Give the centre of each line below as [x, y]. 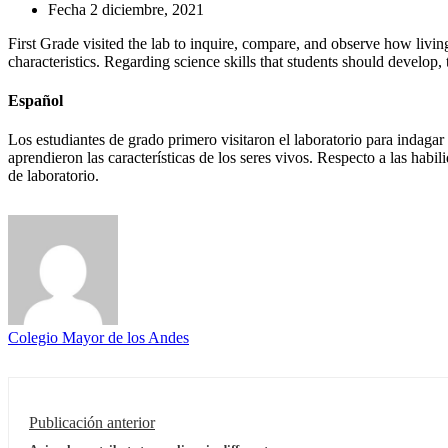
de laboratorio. [53, 176]
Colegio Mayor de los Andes [98, 338]
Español [35, 101]
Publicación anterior [92, 423]
